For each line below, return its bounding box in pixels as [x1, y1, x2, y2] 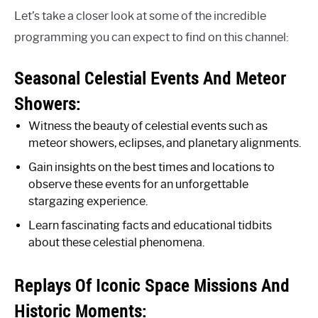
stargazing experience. [28, 194, 148, 208]
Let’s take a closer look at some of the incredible [14, 9, 266, 23]
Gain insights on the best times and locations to [28, 160, 275, 174]
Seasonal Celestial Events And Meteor [14, 66, 286, 89]
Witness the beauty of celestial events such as [28, 119, 268, 133]
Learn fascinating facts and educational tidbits [28, 218, 272, 232]
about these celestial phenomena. [28, 235, 204, 249]
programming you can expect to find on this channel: [14, 30, 288, 44]
